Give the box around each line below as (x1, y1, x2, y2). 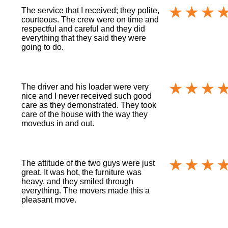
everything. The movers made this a (21, 186, 150, 195)
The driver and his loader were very (21, 82, 149, 92)
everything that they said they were (21, 34, 147, 43)
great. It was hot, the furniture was (21, 168, 142, 177)
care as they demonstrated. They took (21, 101, 157, 110)
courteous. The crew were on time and (21, 15, 159, 24)
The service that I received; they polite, (21, 6, 160, 15)
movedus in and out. (21, 119, 95, 128)
